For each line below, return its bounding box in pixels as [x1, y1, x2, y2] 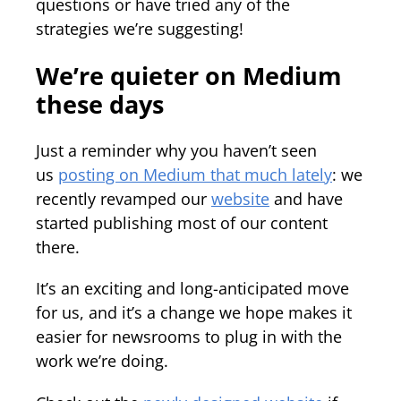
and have [269, 188, 343, 210]
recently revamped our [36, 188, 211, 210]
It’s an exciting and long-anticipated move [36, 277, 349, 300]
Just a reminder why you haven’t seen [36, 140, 317, 162]
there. [36, 236, 80, 259]
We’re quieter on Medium [36, 58, 342, 92]
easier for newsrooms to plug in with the [36, 326, 342, 348]
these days [36, 87, 164, 121]
